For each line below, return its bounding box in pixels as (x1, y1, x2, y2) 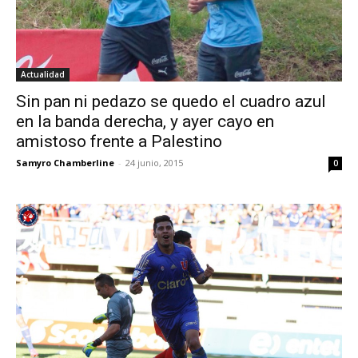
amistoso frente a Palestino (16, 131, 222, 151)
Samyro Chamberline (16, 156, 114, 169)
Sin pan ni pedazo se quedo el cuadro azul (16, 91, 326, 111)
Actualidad (21, 68, 65, 80)
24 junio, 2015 (125, 156, 183, 169)
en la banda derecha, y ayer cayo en (16, 111, 274, 131)
